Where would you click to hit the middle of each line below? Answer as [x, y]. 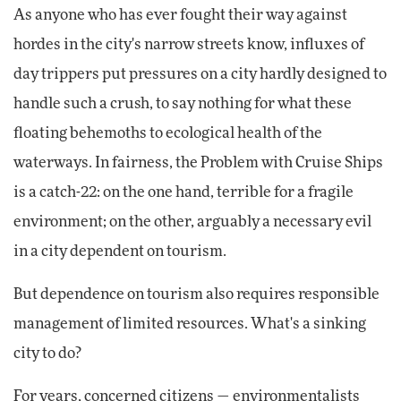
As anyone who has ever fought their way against [180, 16]
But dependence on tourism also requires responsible [196, 295]
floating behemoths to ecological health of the [168, 134]
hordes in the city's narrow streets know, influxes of [189, 45]
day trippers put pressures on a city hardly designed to [200, 75]
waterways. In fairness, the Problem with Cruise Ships [198, 163]
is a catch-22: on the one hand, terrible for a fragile [183, 193]
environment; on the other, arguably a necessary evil [192, 222]
